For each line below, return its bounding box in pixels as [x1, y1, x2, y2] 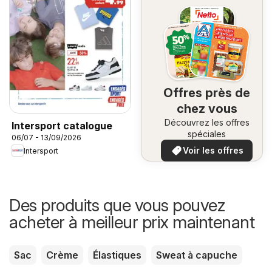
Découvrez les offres [164, 117, 250, 128]
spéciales [188, 129, 226, 140]
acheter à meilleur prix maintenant [9, 212, 254, 233]
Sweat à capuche [156, 249, 237, 262]
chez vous [176, 101, 237, 117]
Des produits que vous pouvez [9, 195, 225, 216]
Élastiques [93, 249, 141, 262]
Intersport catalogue [12, 120, 112, 132]
